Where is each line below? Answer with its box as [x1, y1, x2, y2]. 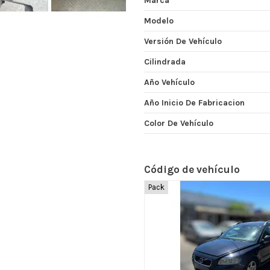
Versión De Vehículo [144, 36, 222, 46]
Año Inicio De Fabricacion [144, 97, 245, 108]
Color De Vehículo [144, 118, 213, 128]
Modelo [144, 15, 174, 26]
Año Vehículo [144, 77, 195, 87]
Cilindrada [144, 56, 186, 67]
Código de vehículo [144, 163, 240, 175]
